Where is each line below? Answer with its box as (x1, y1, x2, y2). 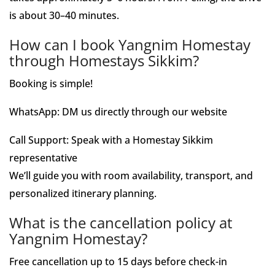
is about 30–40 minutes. (9, 9, 119, 22)
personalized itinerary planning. (9, 187, 157, 200)
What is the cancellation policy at (9, 212, 233, 233)
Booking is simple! (9, 77, 93, 90)
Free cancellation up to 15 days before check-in (9, 255, 227, 268)
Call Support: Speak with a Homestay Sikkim (9, 133, 213, 147)
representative (9, 151, 77, 165)
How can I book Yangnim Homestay (9, 34, 250, 55)
